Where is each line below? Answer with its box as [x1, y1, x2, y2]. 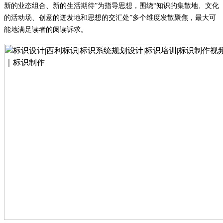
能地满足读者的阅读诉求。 [4, 25, 88, 33]
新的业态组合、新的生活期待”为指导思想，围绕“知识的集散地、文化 [4, 1, 219, 9]
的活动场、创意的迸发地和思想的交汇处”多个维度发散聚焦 [4, 13, 188, 21]
